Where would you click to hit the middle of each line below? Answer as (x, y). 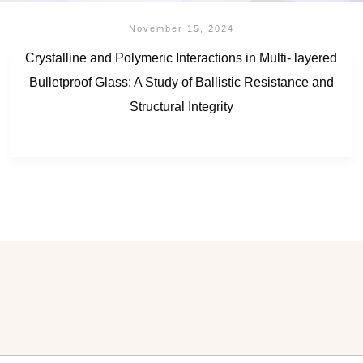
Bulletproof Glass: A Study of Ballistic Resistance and (181, 82)
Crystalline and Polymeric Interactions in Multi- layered (181, 58)
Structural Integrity (181, 107)
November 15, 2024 (181, 28)
